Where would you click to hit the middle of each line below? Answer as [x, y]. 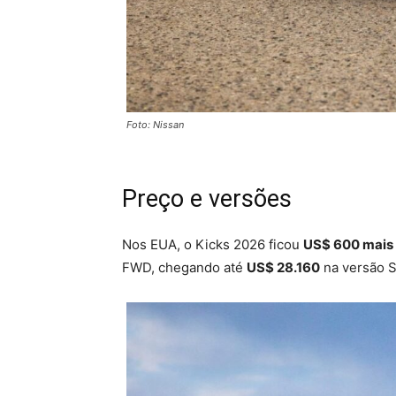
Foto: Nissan [155, 124]
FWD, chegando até [184, 267]
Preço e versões [207, 198]
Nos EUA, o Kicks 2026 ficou [213, 244]
